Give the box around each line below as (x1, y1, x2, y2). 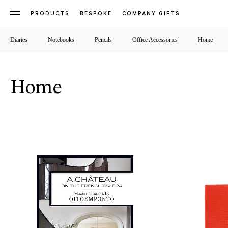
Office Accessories (132, 36, 178, 43)
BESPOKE (80, 11, 112, 17)
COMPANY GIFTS (122, 11, 180, 17)
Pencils (95, 36, 112, 43)
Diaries (10, 36, 27, 43)
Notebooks (48, 36, 74, 43)
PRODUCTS (31, 11, 70, 17)
